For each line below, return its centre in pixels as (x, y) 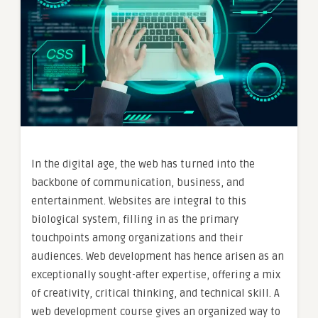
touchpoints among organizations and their (137, 237)
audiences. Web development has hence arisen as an (158, 256)
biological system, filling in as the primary (135, 219)
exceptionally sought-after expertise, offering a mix (156, 274)
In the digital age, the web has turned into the (143, 164)
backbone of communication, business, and (138, 182)
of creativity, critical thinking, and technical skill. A (155, 293)
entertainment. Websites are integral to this (139, 201)
